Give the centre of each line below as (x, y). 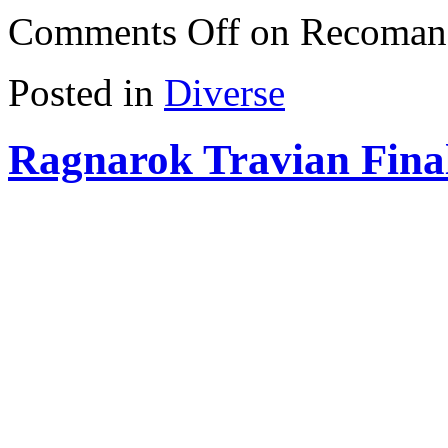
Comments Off (124, 32)
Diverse (224, 93)
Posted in (81, 93)
